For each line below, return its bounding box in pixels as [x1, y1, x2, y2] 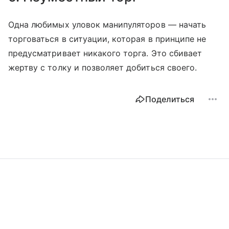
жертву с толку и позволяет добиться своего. [8, 62, 197, 73]
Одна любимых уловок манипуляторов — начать [8, 19, 207, 30]
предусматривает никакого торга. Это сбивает [8, 48, 202, 58]
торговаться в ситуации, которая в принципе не [8, 33, 207, 44]
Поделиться [145, 94, 194, 104]
